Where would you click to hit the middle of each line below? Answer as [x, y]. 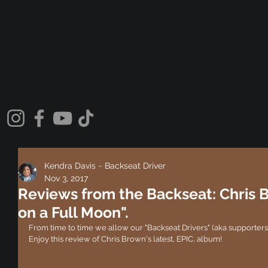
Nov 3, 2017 [66, 178]
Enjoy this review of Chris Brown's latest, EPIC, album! [125, 239]
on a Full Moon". [73, 212]
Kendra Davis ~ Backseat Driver [105, 165]
